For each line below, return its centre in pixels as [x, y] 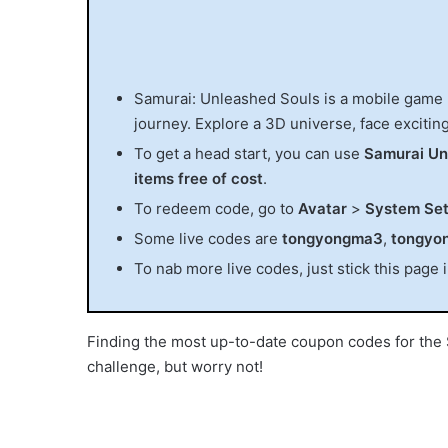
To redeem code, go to [216, 208]
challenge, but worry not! [175, 366]
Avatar [322, 208]
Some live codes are [208, 238]
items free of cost [198, 178]
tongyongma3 [332, 238]
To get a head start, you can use [249, 153]
